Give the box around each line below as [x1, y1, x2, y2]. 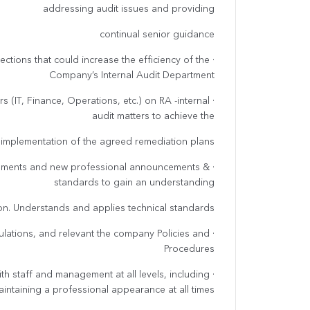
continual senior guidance [100, 30, 215, 40]
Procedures [164, 244, 215, 255]
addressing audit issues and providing [43, 4, 215, 15]
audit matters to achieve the [92, 111, 215, 122]
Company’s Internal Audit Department [49, 71, 215, 81]
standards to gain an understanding [54, 178, 215, 188]
